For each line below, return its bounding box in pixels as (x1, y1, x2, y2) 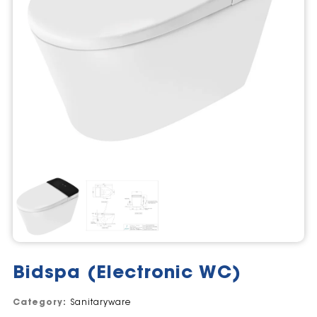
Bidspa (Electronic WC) (12, 265, 241, 283)
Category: (12, 299, 70, 308)
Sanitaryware (69, 299, 131, 308)
